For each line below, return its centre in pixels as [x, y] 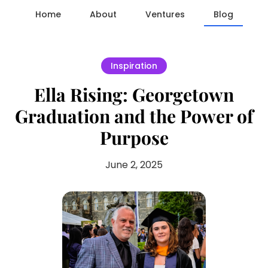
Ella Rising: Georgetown [134, 95]
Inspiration [134, 66]
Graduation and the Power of [134, 116]
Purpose [134, 138]
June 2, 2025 [134, 165]
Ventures [165, 14]
